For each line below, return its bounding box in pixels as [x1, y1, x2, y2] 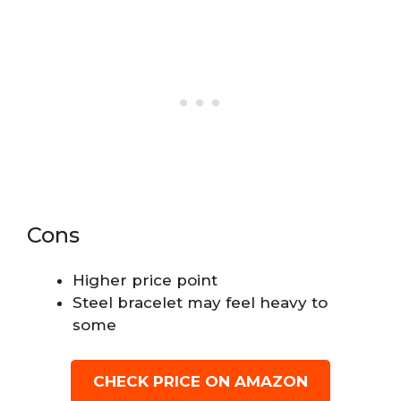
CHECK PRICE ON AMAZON [93, 371, 308, 390]
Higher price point [73, 271, 218, 290]
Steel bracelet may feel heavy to [73, 294, 328, 312]
